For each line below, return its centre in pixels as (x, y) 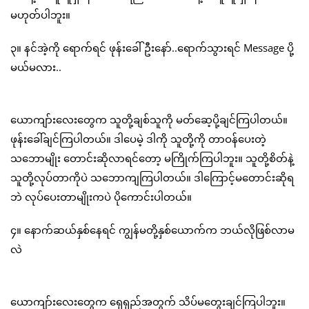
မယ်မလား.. (36, 67)
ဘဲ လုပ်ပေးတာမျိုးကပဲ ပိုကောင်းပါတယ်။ (101, 197)
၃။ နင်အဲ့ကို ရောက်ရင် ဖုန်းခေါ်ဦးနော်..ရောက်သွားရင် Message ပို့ (152, 48)
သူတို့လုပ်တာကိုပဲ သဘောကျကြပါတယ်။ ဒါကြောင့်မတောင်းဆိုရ (152, 178)
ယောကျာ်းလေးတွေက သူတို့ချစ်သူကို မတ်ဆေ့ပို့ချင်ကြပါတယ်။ (149, 120)
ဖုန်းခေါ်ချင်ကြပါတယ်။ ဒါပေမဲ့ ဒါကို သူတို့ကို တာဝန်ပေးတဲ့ (138, 139)
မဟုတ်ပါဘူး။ (40, 15)
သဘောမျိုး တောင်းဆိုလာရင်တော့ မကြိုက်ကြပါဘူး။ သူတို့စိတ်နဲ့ (152, 158)
